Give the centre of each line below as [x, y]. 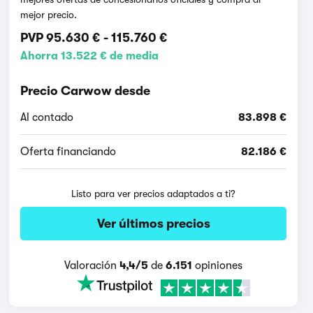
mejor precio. [49, 15]
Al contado [47, 117]
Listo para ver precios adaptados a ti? [154, 194]
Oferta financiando [68, 152]
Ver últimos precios [153, 224]
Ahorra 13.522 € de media [90, 56]
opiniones [218, 265]
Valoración [92, 265]
